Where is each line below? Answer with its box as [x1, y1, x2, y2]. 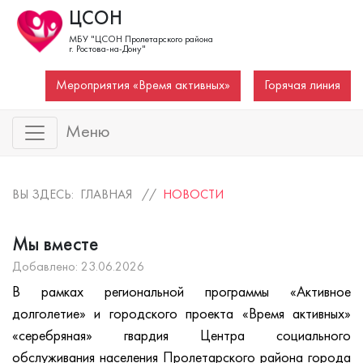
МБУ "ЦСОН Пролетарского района [69, 34, 213, 45]
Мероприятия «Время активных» [56, 79, 230, 92]
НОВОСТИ [163, 188, 224, 202]
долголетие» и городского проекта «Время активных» [12, 307, 351, 322]
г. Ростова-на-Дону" [69, 44, 146, 54]
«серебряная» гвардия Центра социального [12, 329, 351, 344]
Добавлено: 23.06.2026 [12, 260, 144, 274]
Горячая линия [264, 79, 340, 92]
